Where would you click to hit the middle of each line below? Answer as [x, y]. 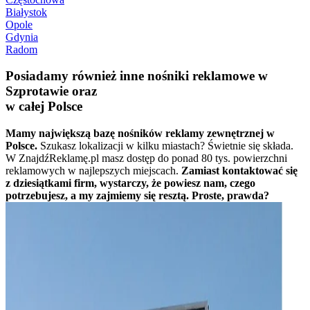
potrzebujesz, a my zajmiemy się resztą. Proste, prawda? [137, 196]
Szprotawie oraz [51, 91]
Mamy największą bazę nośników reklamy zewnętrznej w [140, 134]
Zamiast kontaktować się [239, 171]
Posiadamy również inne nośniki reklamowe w [137, 76]
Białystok [26, 12]
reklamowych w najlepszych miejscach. [92, 171]
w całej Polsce [44, 107]
